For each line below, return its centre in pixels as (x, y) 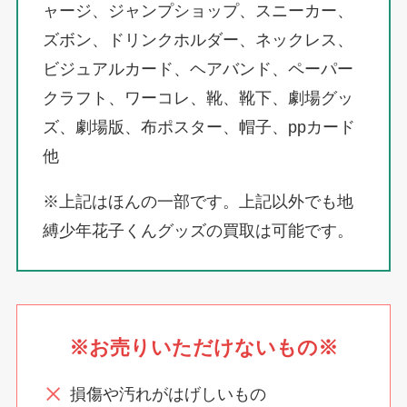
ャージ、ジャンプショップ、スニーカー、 (198, 11)
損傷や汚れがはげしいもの (169, 394)
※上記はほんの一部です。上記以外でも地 (198, 202)
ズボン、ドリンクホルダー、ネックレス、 (198, 40)
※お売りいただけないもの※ (203, 347)
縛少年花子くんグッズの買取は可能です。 (198, 231)
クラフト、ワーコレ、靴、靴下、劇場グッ (198, 99)
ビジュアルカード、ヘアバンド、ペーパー (198, 69)
